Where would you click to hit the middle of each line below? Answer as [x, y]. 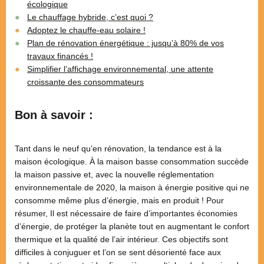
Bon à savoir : [54, 115]
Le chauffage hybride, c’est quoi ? [90, 17]
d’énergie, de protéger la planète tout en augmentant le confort [132, 227]
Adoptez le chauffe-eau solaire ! [86, 30]
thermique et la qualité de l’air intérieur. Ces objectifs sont [121, 240]
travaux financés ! [60, 56]
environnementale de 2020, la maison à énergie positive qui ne [132, 188]
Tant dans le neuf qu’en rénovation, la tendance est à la [118, 149]
